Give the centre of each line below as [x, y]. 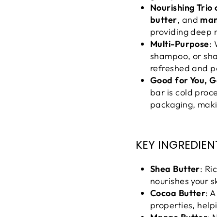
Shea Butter [175, 169]
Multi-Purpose [180, 44]
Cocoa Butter [178, 193]
